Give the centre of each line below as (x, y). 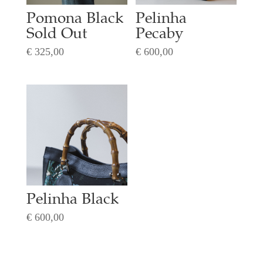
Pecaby (160, 35)
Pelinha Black (72, 200)
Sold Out (56, 35)
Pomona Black (75, 19)
